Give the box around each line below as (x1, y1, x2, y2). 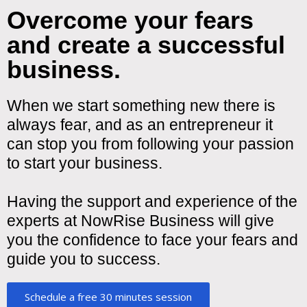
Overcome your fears (7, 6, 254, 35)
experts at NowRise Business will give (7, 212, 274, 230)
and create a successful (7, 31, 285, 60)
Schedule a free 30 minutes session (25, 290, 192, 304)
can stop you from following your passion (7, 135, 294, 153)
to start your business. (7, 154, 162, 173)
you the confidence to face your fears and (7, 231, 298, 249)
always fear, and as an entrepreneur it (7, 116, 273, 134)
